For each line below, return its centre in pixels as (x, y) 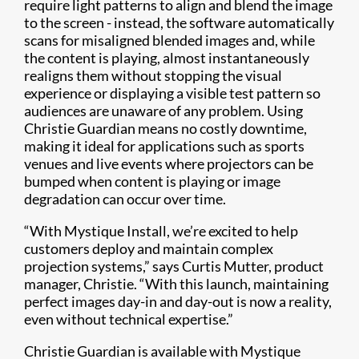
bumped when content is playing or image (152, 181)
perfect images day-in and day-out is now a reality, (178, 301)
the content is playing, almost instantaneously (167, 58)
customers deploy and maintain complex (149, 248)
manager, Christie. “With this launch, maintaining (176, 284)
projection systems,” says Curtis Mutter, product (174, 266)
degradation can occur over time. (125, 199)
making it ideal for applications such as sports (164, 146)
